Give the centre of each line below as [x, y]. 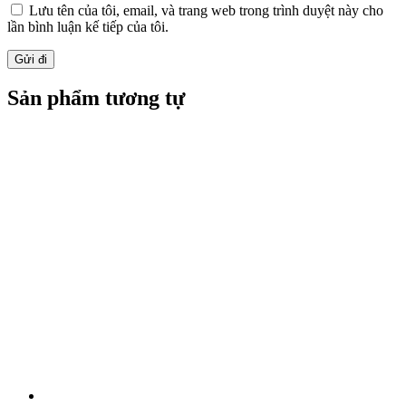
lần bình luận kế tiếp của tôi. [88, 26]
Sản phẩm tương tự [96, 98]
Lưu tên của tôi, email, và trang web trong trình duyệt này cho [206, 10]
